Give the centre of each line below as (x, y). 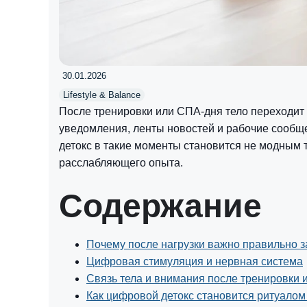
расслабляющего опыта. (121, 162)
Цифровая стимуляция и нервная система (195, 261)
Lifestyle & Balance (102, 95)
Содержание (160, 206)
